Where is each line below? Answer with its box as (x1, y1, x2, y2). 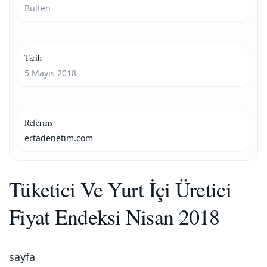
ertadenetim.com (24, 132, 93, 144)
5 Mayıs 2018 (24, 67, 76, 79)
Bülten (24, 2, 51, 14)
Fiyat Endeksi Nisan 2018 (9, 202, 220, 231)
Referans (24, 117, 52, 128)
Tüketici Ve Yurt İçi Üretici (9, 175, 231, 203)
